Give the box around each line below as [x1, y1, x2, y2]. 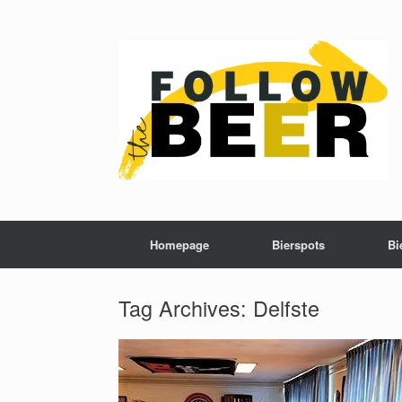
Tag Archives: [118, 293, 253, 323]
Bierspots [272, 236, 325, 253]
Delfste [253, 293, 319, 323]
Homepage [150, 236, 209, 253]
